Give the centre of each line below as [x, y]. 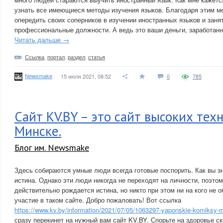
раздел [76, 57]
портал [56, 57]
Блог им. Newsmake [52, 148]
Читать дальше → [42, 40]
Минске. [38, 131]
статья [97, 57]
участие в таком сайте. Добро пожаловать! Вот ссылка [98, 200]
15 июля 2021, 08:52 [86, 76]
